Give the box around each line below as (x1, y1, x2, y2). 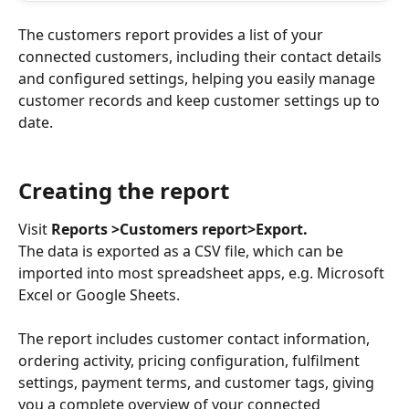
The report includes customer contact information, (18, 329, 373, 349)
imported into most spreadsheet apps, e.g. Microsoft (18, 263, 388, 283)
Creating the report (18, 175, 229, 205)
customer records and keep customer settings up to (18, 90, 383, 110)
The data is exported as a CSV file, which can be (18, 241, 347, 261)
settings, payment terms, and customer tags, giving (18, 372, 378, 393)
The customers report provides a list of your (18, 25, 327, 45)
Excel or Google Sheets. (18, 285, 180, 305)
